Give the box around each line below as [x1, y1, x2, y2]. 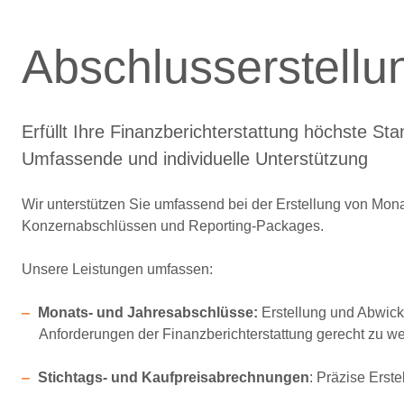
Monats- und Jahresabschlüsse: [37, 305, 258, 320]
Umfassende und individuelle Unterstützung [22, 149, 368, 169]
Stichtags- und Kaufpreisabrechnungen [37, 370, 309, 385]
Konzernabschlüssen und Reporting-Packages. [22, 218, 326, 234]
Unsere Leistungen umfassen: [22, 262, 216, 277]
